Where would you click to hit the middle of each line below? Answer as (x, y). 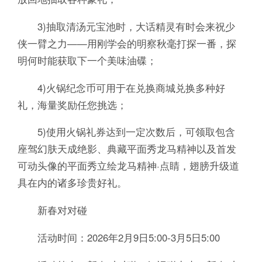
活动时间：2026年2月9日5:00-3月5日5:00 (118, 238)
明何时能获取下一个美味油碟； (87, 60)
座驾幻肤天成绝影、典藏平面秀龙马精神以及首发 (127, 149)
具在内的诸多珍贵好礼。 (72, 183)
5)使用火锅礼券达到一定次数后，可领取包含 (126, 132)
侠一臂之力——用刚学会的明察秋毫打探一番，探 (127, 43)
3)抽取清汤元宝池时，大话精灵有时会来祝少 (126, 26)
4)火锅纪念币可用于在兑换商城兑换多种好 (121, 87)
